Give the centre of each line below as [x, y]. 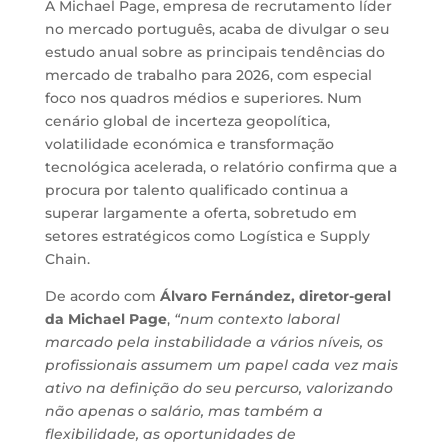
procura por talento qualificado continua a [196, 190]
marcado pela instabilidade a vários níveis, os [213, 342]
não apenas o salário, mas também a [183, 411]
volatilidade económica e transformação [189, 144]
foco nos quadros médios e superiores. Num [203, 98]
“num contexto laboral [256, 319]
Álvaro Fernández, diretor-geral [275, 296]
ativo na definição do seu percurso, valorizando [218, 388]
